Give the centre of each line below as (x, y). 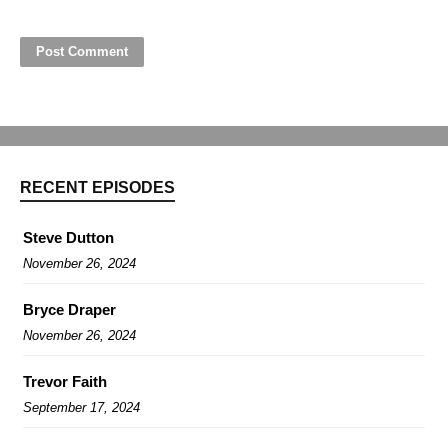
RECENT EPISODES (97, 187)
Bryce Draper (69, 309)
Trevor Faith (65, 381)
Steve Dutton (68, 237)
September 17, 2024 (81, 407)
